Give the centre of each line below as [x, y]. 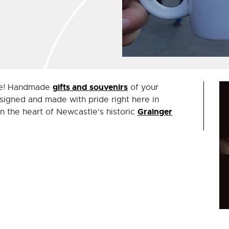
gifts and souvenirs [90, 87]
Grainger [155, 112]
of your [143, 87]
